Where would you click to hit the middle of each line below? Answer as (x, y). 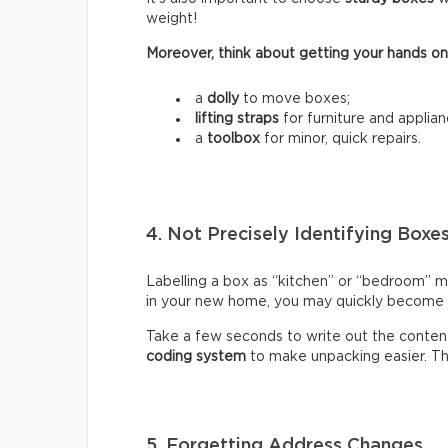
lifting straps (237, 118)
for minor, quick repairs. (340, 138)
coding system (196, 356)
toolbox (233, 138)
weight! (171, 18)
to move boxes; (294, 98)
